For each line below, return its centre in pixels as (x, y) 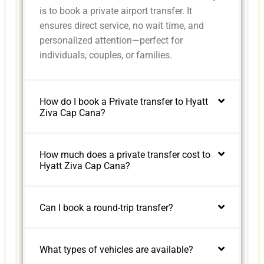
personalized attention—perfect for (111, 41)
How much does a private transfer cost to (125, 155)
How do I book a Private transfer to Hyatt (124, 102)
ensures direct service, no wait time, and (122, 26)
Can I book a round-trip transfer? (107, 208)
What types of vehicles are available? (117, 250)
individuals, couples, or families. (106, 55)
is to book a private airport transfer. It (116, 11)
